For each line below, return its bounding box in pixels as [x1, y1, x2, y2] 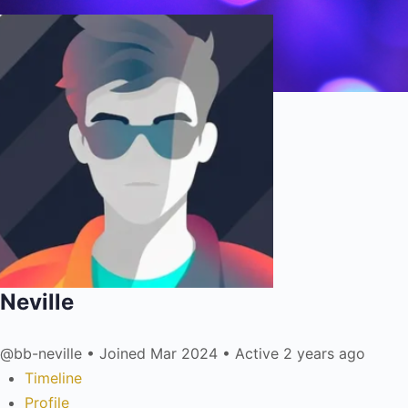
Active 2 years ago [230, 344, 365, 362]
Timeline [25, 369, 82, 387]
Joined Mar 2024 [95, 344, 222, 362]
